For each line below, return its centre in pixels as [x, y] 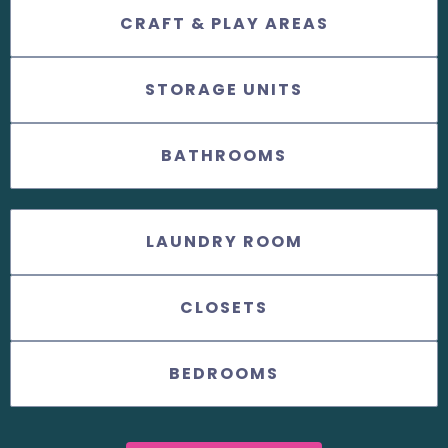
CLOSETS [224, 308]
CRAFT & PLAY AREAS [224, 24]
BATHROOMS [224, 156]
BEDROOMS [224, 374]
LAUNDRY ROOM [224, 242]
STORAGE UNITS [224, 90]
